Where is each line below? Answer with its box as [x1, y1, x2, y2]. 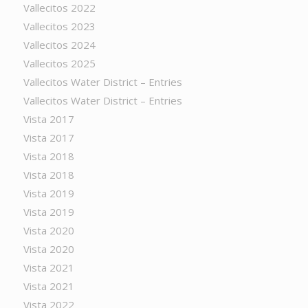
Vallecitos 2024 [23, 38, 96, 52]
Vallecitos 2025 [23, 56, 96, 70]
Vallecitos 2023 [23, 19, 96, 33]
